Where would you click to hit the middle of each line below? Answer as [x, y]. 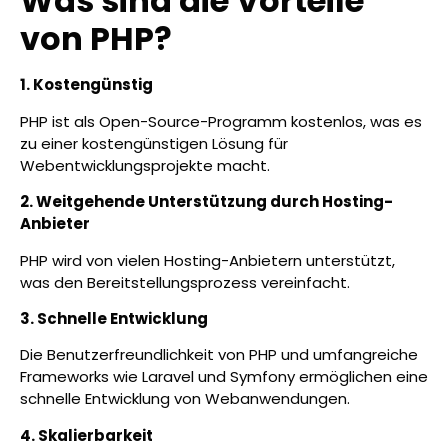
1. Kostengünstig [86, 85]
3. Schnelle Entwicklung [114, 318]
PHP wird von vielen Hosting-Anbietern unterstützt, [207, 260]
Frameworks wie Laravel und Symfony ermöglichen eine [224, 377]
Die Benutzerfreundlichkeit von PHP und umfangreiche [219, 355]
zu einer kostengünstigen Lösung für [154, 143]
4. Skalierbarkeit [86, 435]
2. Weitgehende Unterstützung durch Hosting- [206, 202]
